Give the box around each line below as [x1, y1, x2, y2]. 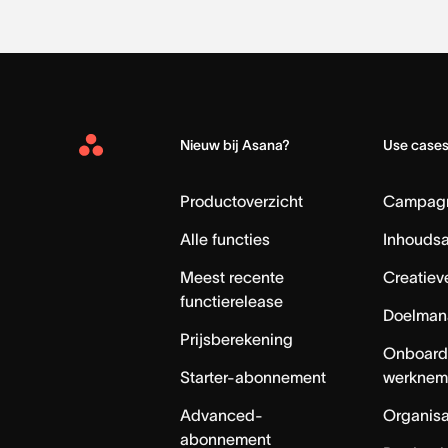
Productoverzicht [180, 191, 304, 210]
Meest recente [180, 267, 285, 286]
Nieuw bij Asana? [180, 136, 291, 153]
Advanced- [180, 405, 264, 424]
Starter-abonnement [180, 367, 327, 386]
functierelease [180, 291, 284, 310]
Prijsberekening [180, 329, 294, 348]
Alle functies [180, 229, 271, 248]
